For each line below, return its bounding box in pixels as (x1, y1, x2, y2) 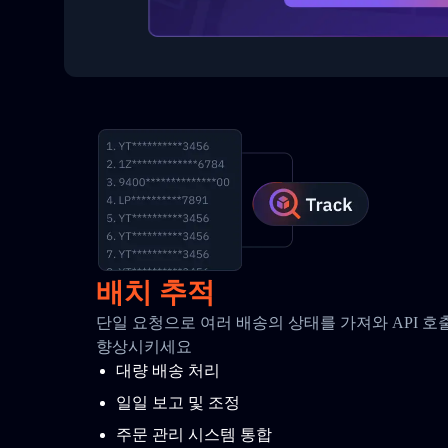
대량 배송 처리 (116, 362, 220, 379)
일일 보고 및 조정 (116, 394, 240, 411)
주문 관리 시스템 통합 (116, 426, 272, 443)
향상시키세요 (96, 338, 192, 355)
